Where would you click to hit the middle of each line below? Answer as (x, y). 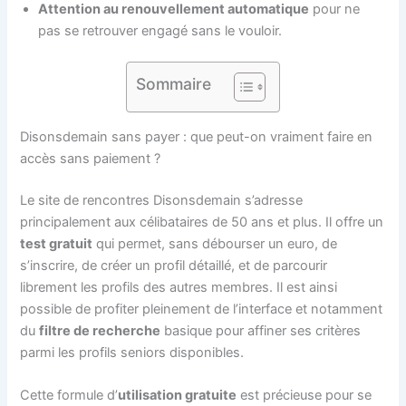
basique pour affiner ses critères (261, 330)
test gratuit (57, 243)
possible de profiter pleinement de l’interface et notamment (202, 309)
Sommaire (174, 83)
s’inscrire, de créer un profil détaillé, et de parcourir (174, 265)
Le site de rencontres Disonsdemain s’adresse (162, 200)
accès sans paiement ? (91, 158)
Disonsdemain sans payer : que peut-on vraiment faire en (197, 136)
